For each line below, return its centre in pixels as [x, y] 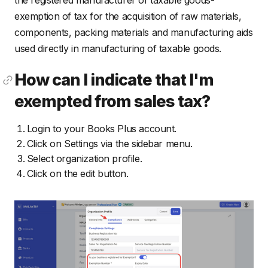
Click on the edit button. [77, 174]
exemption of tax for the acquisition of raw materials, [128, 16]
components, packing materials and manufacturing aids [134, 32]
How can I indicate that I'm [114, 79]
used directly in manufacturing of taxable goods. [118, 48]
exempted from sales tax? [112, 101]
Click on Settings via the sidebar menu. [109, 144]
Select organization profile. [84, 159]
